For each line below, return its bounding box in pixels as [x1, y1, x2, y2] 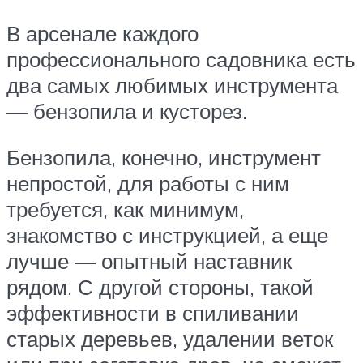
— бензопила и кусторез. [6, 97, 247, 124]
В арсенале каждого [6, 19, 199, 46]
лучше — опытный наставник [6, 248, 292, 275]
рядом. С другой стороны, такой [6, 274, 314, 301]
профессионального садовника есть [6, 45, 356, 72]
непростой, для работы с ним [6, 170, 289, 197]
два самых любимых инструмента [6, 71, 338, 98]
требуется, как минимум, [6, 196, 244, 223]
